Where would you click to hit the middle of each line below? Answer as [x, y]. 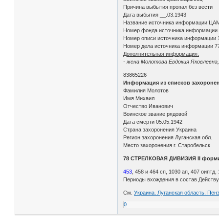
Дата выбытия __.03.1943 [155, 14]
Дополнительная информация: [161, 54]
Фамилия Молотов [146, 90]
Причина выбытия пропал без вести [168, 7]
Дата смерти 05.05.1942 [153, 121]
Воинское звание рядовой [155, 114]
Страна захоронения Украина [160, 129]
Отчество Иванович [148, 106]
